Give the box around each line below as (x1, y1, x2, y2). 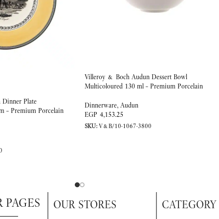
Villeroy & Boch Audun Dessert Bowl (85, 72, 187, 81)
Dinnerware (85, 101, 117, 109)
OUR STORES (53, 197, 116, 211)
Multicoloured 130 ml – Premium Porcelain (85, 82, 203, 90)
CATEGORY (162, 197, 217, 211)
